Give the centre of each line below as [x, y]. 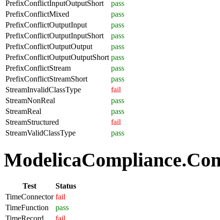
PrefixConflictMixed [37, 14]
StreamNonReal [30, 100]
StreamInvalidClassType [43, 89]
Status [66, 186]
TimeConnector [29, 197]
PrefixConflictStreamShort [46, 79]
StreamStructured [32, 122]
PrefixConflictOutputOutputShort [57, 57]
